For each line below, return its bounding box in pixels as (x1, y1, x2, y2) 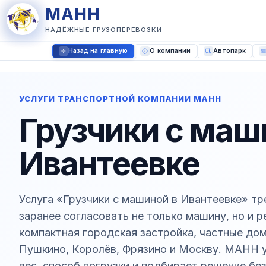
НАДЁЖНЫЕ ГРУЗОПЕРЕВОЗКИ (45, 26, 162, 34)
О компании (150, 47, 191, 55)
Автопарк (213, 47, 246, 55)
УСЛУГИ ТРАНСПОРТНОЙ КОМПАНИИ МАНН (19, 94, 221, 103)
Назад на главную (68, 47, 128, 55)
